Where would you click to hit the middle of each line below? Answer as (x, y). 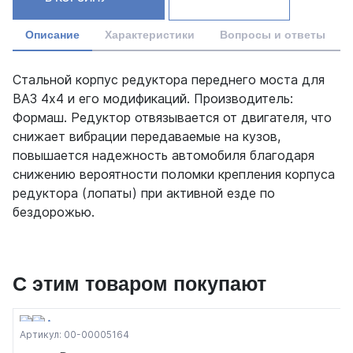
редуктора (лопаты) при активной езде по (144, 193)
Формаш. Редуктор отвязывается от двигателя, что (172, 118)
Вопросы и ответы (273, 35)
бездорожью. (54, 212)
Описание (52, 35)
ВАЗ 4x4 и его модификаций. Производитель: (153, 99)
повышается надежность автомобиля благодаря (163, 156)
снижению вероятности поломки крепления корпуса (174, 175)
